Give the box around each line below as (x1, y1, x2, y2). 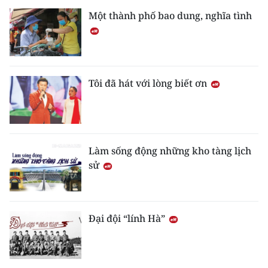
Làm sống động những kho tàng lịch (89, 144, 251, 158)
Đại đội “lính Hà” (89, 212, 167, 226)
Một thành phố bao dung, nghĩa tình (89, 9, 252, 23)
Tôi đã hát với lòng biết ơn (89, 77, 209, 90)
